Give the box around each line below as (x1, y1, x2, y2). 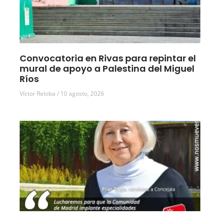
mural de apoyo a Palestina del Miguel (20, 62, 194, 75)
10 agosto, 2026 (59, 89, 104, 98)
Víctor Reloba (20, 89, 57, 98)
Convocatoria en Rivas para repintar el (20, 52, 196, 64)
